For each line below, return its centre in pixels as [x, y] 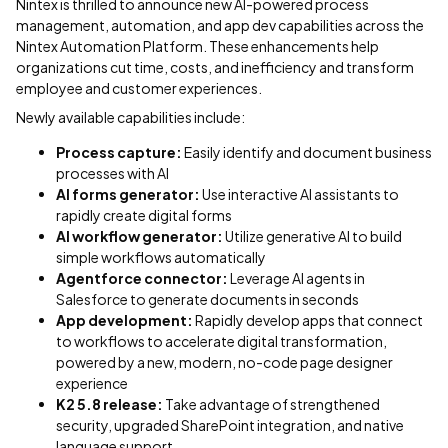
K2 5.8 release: [109, 404]
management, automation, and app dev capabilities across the [220, 25]
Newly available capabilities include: [130, 117]
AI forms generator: [128, 194]
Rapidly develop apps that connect [309, 320]
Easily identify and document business [308, 152]
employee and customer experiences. [139, 88]
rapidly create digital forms [144, 215]
